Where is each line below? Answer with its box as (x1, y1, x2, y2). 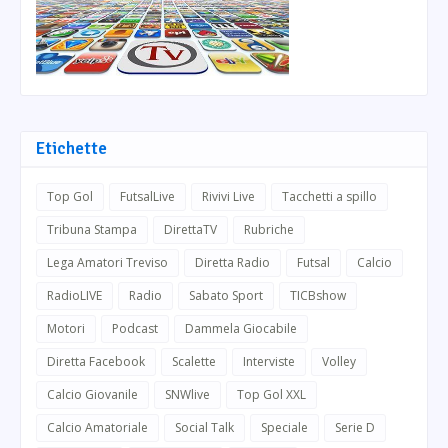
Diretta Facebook (47, 352, 145, 370)
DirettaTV (164, 220, 217, 238)
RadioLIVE (47, 286, 102, 304)
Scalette (172, 352, 216, 370)
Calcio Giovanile (47, 385, 138, 403)
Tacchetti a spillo (282, 187, 377, 205)
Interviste (243, 352, 295, 370)
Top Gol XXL (237, 385, 306, 403)
